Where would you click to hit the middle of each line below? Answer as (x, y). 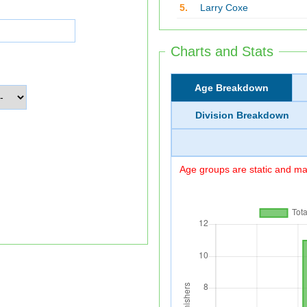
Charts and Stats (222, 51)
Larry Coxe (224, 8)
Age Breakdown (231, 88)
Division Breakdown (242, 115)
